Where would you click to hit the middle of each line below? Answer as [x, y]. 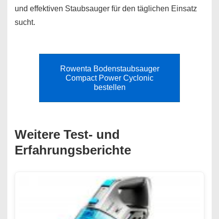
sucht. [25, 22]
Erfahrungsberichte [73, 150]
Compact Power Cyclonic [109, 78]
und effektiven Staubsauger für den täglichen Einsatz [106, 9]
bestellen [109, 87]
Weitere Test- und [67, 134]
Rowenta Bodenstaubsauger [109, 69]
